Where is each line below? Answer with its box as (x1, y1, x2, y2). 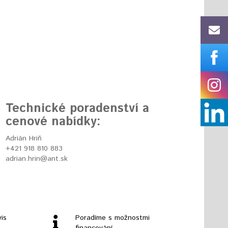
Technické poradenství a (6, 100, 149, 118)
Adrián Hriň (6, 133, 42, 144)
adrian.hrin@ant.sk (6, 154, 68, 164)
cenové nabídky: (6, 113, 101, 131)
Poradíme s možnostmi (75, 213, 150, 223)
